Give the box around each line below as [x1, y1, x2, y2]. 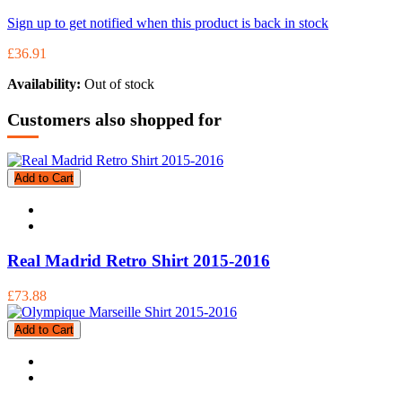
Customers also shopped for [7, 109, 222, 129]
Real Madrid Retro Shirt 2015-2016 [7, 250, 270, 270]
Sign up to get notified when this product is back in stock [7, 15, 328, 31]
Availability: [7, 76, 84, 92]
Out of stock [84, 76, 154, 92]
